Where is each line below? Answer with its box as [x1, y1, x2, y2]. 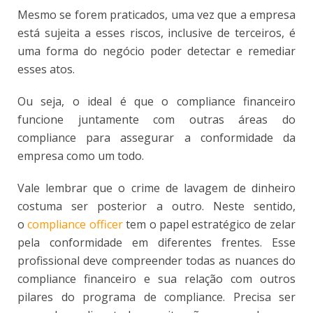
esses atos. [17, 61, 75, 77]
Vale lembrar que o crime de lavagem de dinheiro [17, 180, 296, 196]
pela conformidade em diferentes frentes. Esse [17, 234, 296, 250]
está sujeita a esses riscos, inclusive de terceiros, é [17, 24, 296, 41]
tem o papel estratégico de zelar [122, 216, 296, 232]
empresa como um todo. [17, 147, 144, 163]
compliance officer [27, 216, 123, 232]
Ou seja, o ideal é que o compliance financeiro [17, 93, 296, 109]
